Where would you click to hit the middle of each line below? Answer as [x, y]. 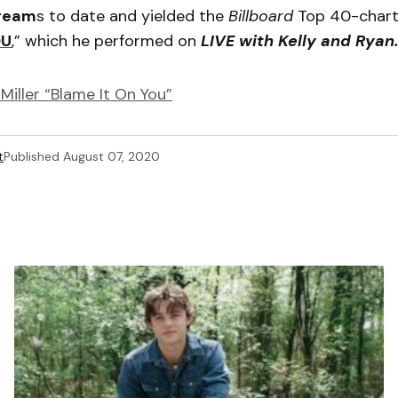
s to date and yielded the [132, 16]
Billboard [261, 16]
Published [32, 156]
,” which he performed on [106, 40]
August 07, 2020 [111, 156]
